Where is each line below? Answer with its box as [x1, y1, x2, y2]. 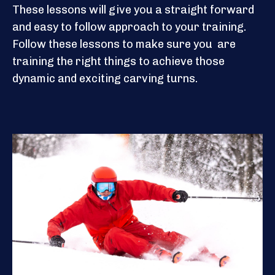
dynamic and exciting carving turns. [12, 71, 198, 85]
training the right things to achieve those [12, 54, 225, 68]
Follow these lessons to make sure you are [12, 37, 236, 51]
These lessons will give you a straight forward [12, 2, 254, 17]
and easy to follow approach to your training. [12, 20, 246, 34]
